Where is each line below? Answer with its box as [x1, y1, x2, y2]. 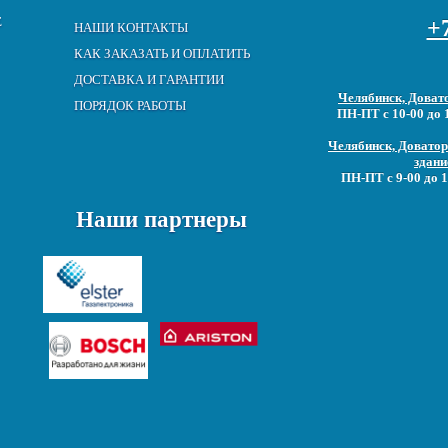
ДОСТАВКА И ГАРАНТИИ [74, 72, 224, 87]
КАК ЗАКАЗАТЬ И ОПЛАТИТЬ [74, 46, 250, 61]
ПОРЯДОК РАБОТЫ [74, 98, 186, 113]
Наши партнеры [34, 207, 247, 232]
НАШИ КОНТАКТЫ [74, 20, 188, 35]
